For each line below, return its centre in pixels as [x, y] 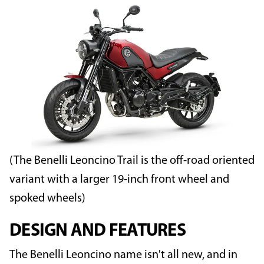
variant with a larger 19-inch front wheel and [119, 180]
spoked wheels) [47, 199]
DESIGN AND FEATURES [98, 232]
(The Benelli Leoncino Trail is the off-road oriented [132, 161]
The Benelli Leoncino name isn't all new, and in [123, 255]
